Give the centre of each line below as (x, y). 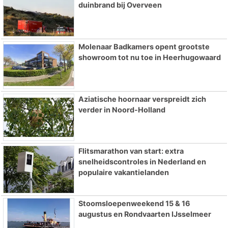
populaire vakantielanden (123, 173)
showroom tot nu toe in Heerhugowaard (149, 57)
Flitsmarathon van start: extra (131, 151)
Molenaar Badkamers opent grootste (144, 46)
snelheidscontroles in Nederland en (142, 162)
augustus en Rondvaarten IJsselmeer (145, 214)
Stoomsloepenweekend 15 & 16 (134, 204)
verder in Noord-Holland (122, 109)
